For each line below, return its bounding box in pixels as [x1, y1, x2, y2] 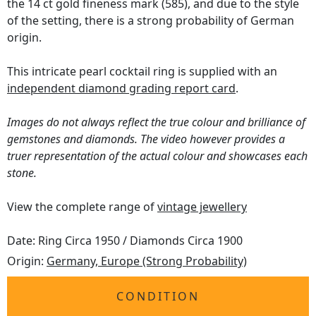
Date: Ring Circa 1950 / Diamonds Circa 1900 [7, 233, 243, 249]
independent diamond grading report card [7, 80, 236, 97]
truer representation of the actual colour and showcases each [7, 148, 308, 164]
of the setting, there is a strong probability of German [7, 13, 294, 29]
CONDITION [116, 288, 200, 305]
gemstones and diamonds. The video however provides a [7, 131, 285, 147]
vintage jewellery [157, 199, 247, 215]
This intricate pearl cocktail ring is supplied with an [7, 63, 277, 80]
